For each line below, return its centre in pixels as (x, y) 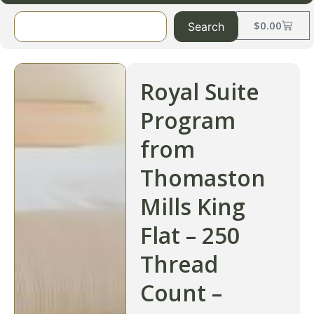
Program (188, 120)
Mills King (193, 206)
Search (206, 27)
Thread (179, 264)
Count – (181, 293)
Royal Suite (200, 91)
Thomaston (203, 178)
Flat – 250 (190, 235)
